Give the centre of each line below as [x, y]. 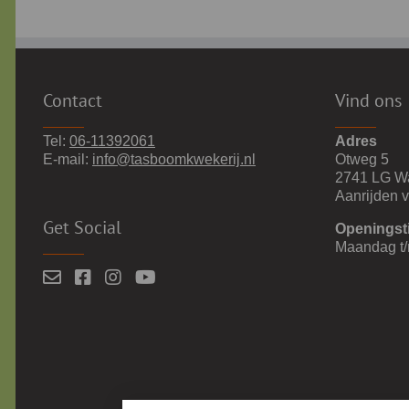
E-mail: [68, 159]
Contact [73, 100]
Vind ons [368, 100]
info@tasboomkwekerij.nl [174, 159]
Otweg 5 [362, 159]
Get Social [82, 227]
